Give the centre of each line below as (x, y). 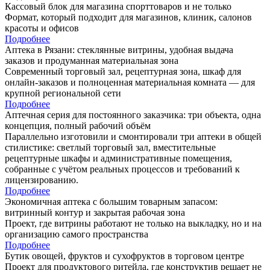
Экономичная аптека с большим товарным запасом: (111, 201)
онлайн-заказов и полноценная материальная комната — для (130, 82)
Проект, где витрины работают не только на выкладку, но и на (133, 223)
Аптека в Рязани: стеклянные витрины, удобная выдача (119, 49)
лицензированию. (42, 180)
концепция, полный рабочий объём (78, 125)
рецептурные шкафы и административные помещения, (118, 158)
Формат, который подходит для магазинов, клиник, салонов (128, 17)
